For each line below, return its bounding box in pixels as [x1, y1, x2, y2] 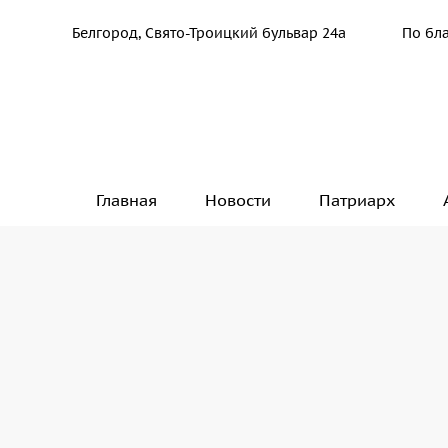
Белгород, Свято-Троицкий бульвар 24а [72, 24, 346, 42]
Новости [205, 190, 271, 211]
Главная [96, 190, 157, 211]
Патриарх [319, 190, 395, 211]
